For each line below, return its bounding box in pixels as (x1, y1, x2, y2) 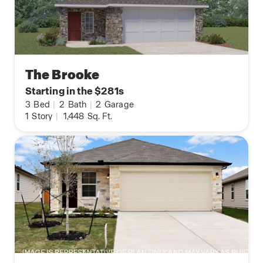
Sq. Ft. (85, 111, 113, 122)
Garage (102, 99, 134, 110)
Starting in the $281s (25, 85, 124, 98)
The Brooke (25, 66, 100, 84)
